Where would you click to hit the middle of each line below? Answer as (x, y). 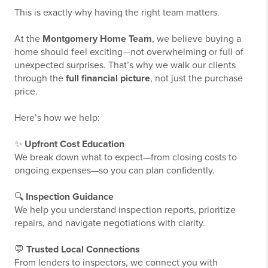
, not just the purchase (197, 78)
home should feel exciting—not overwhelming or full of (129, 52)
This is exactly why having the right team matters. (117, 13)
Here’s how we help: (57, 118)
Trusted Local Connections (83, 249)
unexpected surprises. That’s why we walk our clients (125, 65)
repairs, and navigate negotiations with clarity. (110, 223)
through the (40, 78)
